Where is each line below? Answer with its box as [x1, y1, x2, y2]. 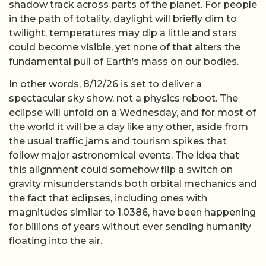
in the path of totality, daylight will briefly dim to [9, 12, 237, 24]
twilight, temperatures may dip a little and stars [9, 27, 237, 39]
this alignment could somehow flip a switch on [9, 164, 233, 176]
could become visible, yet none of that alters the [9, 41, 240, 53]
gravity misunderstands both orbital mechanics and [9, 178, 257, 190]
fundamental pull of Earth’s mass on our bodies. [9, 55, 239, 67]
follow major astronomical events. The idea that [9, 150, 239, 161]
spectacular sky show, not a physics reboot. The [9, 93, 238, 104]
